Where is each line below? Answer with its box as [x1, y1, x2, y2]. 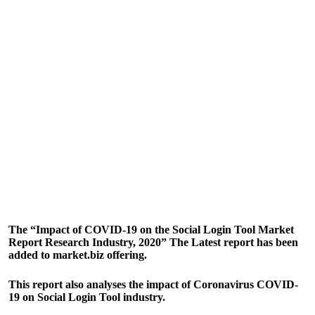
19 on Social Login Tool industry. [8, 291, 165, 303]
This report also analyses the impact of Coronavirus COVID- [8, 278, 298, 290]
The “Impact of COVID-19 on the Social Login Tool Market [8, 224, 294, 236]
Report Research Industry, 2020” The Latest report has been [8, 236, 298, 248]
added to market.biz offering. [8, 249, 147, 261]
